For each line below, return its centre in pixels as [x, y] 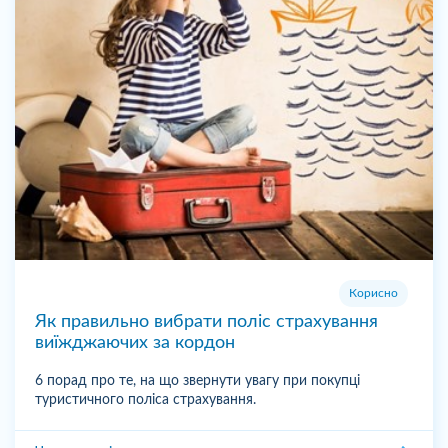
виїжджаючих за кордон [135, 342]
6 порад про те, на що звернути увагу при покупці [197, 380]
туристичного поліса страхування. [145, 399]
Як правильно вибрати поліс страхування [206, 321]
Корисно [373, 292]
